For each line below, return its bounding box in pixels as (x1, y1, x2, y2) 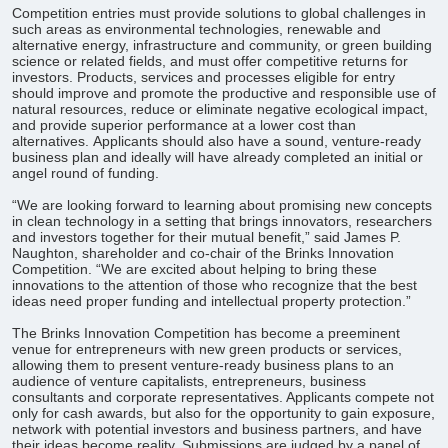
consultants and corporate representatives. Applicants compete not (12, 389, 434, 405)
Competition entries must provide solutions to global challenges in (12, 5, 426, 21)
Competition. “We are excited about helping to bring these (12, 261, 377, 277)
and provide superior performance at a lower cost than (12, 117, 356, 133)
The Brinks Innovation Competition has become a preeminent (12, 325, 400, 341)
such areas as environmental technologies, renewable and (12, 21, 381, 37)
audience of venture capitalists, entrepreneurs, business (12, 373, 366, 389)
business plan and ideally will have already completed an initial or (12, 149, 423, 165)
